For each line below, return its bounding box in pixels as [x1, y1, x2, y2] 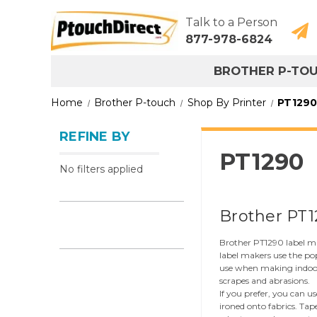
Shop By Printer [187, 96, 266, 109]
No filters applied [59, 163, 143, 175]
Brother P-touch [94, 96, 176, 109]
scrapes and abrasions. [219, 275, 310, 286]
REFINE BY [59, 129, 130, 144]
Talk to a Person [185, 16, 277, 29]
